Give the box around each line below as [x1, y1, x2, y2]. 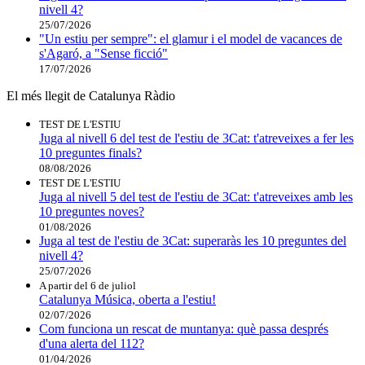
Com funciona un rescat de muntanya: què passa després [39, 321, 328, 336]
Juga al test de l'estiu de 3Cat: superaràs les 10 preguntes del [39, 233, 346, 248]
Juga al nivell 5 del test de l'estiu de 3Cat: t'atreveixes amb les [39, 189, 353, 204]
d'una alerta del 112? [39, 336, 144, 350]
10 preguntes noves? [39, 204, 144, 218]
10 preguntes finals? [39, 145, 142, 160]
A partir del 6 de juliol [39, 279, 136, 292]
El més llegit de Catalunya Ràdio [7, 88, 175, 103]
